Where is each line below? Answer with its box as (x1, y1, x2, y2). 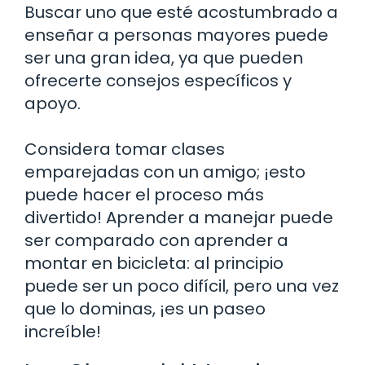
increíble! (24, 320, 101, 344)
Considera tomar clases (24, 138, 225, 161)
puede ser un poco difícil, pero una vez (24, 275, 339, 298)
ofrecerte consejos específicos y (24, 69, 292, 93)
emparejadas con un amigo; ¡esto (24, 161, 306, 184)
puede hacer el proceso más (24, 183, 264, 207)
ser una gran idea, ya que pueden (24, 46, 303, 70)
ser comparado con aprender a (24, 229, 288, 253)
